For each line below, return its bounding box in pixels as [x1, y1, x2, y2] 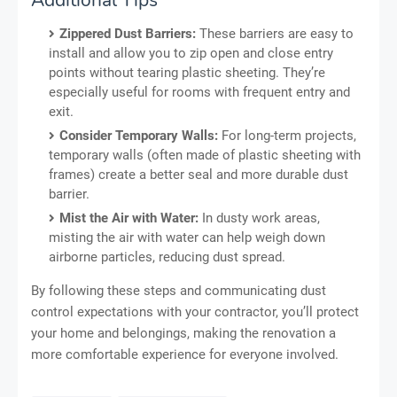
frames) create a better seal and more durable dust [49, 166, 348, 183]
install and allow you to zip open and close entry [49, 44, 333, 61]
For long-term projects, [218, 127, 356, 144]
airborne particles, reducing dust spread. [49, 248, 285, 265]
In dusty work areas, [198, 209, 320, 226]
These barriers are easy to [199, 25, 354, 42]
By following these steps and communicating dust [31, 282, 326, 299]
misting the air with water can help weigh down [49, 229, 325, 245]
